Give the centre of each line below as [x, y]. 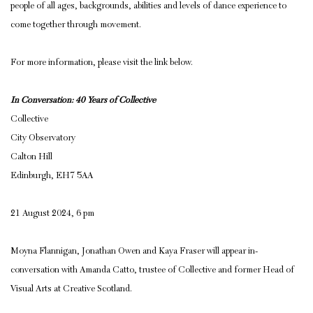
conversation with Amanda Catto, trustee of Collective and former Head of [152, 271]
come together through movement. [76, 26]
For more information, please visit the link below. [102, 64]
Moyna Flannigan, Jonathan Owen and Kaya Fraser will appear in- [134, 252]
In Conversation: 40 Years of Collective [83, 101]
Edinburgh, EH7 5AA [52, 177]
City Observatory [43, 139]
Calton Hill [31, 158]
